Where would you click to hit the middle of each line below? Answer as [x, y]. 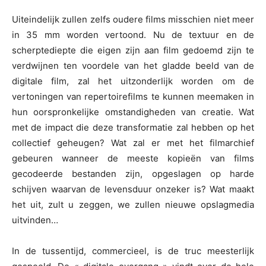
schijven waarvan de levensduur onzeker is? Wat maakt [133, 189]
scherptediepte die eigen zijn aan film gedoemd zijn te [133, 50]
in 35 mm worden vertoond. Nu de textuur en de [133, 35]
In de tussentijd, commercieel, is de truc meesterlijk [133, 251]
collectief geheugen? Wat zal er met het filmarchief [133, 143]
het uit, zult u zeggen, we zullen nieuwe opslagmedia [133, 205]
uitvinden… [35, 220]
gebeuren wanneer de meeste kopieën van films [133, 159]
